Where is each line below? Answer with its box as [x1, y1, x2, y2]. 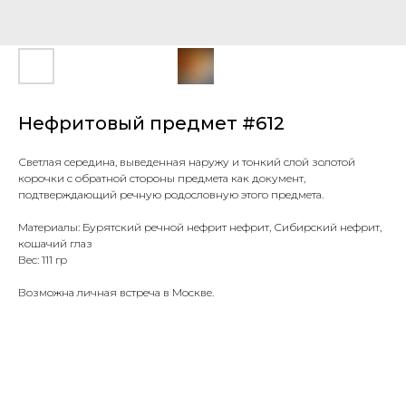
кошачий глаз [18, 237, 92, 250]
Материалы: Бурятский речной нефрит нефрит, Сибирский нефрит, [18, 220, 382, 234]
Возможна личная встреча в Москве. [18, 285, 214, 299]
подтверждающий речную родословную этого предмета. [18, 188, 326, 201]
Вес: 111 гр [18, 253, 67, 266]
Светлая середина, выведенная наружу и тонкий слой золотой [18, 155, 355, 169]
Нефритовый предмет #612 [18, 112, 285, 134]
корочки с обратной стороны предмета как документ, [18, 171, 305, 185]
